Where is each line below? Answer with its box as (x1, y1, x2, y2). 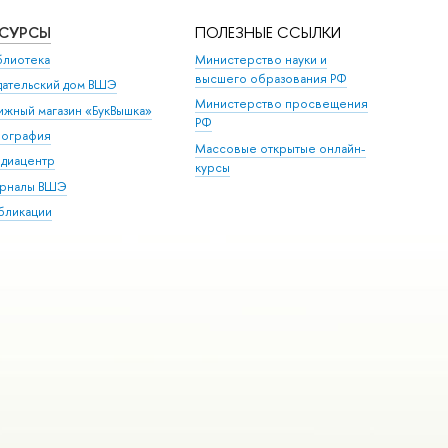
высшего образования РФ (195, 69, 348, 87)
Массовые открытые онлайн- (195, 139, 367, 157)
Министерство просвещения (195, 95, 369, 113)
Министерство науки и (195, 50, 328, 68)
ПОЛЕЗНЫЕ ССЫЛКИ (195, 21, 342, 43)
